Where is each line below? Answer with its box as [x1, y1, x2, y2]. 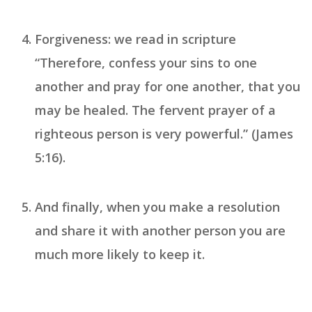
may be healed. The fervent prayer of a [35, 102, 276, 119]
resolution [218, 198, 280, 216]
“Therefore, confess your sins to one [35, 54, 257, 72]
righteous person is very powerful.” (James [35, 125, 293, 143]
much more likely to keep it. [35, 246, 205, 263]
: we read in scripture [108, 31, 236, 48]
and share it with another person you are [35, 222, 286, 240]
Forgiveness [35, 31, 108, 48]
